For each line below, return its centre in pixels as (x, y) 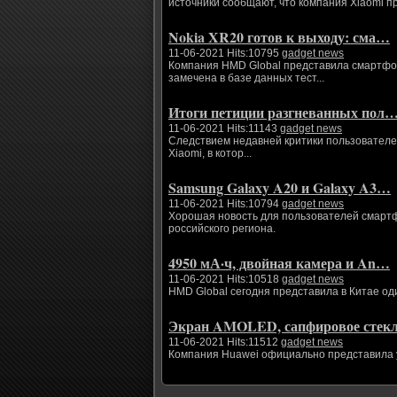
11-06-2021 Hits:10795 (225, 53)
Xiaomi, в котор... (210, 153)
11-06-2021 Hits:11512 (225, 342)
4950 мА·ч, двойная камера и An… (279, 263)
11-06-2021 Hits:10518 (225, 279)
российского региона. (222, 229)
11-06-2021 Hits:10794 (225, 204)
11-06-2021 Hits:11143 (224, 128)
